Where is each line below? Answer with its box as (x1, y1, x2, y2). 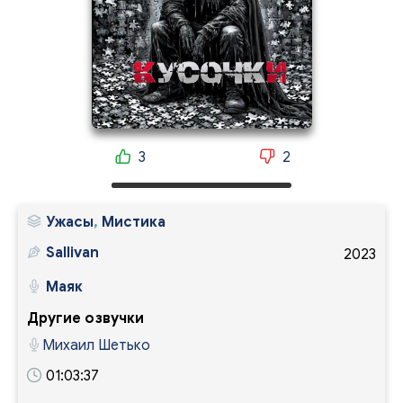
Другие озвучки (27, 309, 144, 327)
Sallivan (46, 243, 99, 262)
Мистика (102, 212, 166, 231)
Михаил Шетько (42, 336, 150, 354)
